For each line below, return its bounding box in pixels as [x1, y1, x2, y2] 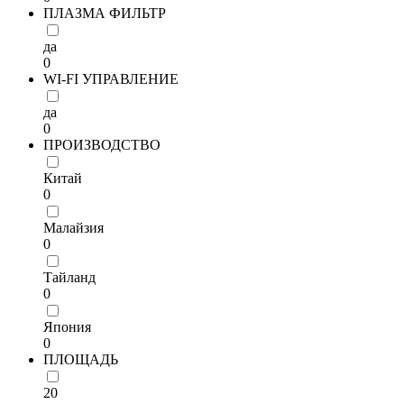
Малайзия [43, 220, 104, 235]
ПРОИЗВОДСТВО [43, 137, 161, 152]
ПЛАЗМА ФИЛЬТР [43, 5, 166, 21]
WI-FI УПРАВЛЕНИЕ [43, 71, 179, 87]
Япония [43, 319, 91, 335]
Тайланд [43, 270, 96, 285]
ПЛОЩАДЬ [43, 352, 118, 367]
